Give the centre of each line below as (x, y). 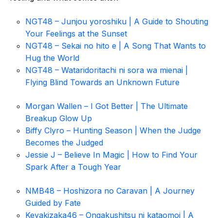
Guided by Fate (53, 203)
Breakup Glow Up (59, 118)
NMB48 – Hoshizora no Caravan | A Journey (110, 191)
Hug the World (52, 58)
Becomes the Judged (64, 143)
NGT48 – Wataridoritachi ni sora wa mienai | (107, 70)
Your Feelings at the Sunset (76, 34)
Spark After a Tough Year (73, 167)
